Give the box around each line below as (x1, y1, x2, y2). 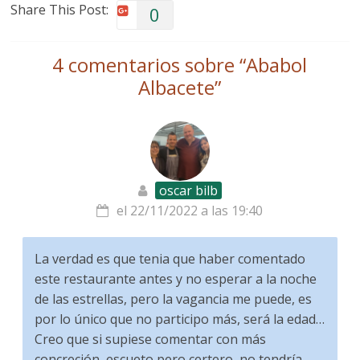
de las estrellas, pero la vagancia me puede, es (35, 290, 313, 309)
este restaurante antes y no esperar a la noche (35, 270, 317, 288)
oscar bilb (158, 182, 218, 200)
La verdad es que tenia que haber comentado (35, 250, 306, 268)
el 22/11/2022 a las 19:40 (117, 202, 264, 220)
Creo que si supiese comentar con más (35, 330, 267, 349)
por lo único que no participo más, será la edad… (35, 310, 325, 329)
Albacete (138, 74, 215, 101)
